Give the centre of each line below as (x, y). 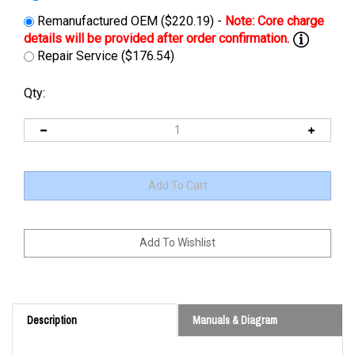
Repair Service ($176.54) (104, 56)
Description (52, 305)
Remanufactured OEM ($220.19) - (130, 21)
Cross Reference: (76, 345)
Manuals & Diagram (235, 305)
